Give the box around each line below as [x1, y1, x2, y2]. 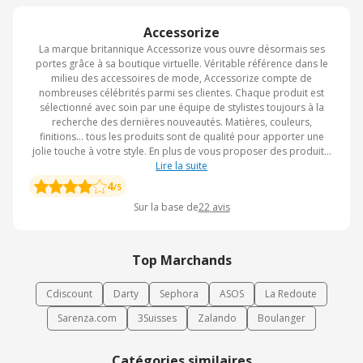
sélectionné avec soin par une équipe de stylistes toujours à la [39, 100, 324, 115]
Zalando [198, 311, 237, 326]
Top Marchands [131, 251, 232, 270]
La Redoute [265, 287, 317, 301]
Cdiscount [46, 287, 92, 301]
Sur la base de [133, 200, 199, 215]
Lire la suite [156, 159, 207, 173]
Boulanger [258, 311, 305, 326]
